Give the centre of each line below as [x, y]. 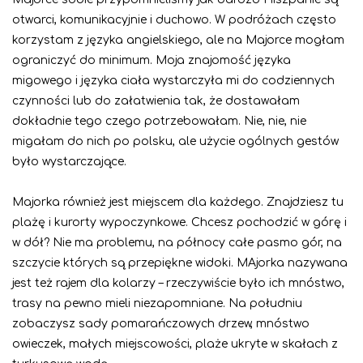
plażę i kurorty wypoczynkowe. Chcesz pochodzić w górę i [179, 223]
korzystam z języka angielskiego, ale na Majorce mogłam [178, 41]
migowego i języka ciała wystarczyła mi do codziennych [173, 81]
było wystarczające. [69, 162]
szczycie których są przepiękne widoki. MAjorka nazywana [180, 263]
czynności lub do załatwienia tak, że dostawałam [156, 101]
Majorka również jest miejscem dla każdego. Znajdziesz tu [178, 203]
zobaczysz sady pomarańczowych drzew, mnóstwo [161, 324]
